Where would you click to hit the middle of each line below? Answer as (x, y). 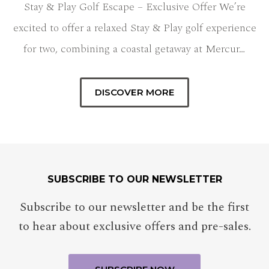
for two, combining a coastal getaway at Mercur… (134, 49)
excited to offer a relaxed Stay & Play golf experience (134, 28)
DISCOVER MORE (134, 92)
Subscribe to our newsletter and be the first (134, 207)
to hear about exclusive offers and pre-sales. (134, 227)
